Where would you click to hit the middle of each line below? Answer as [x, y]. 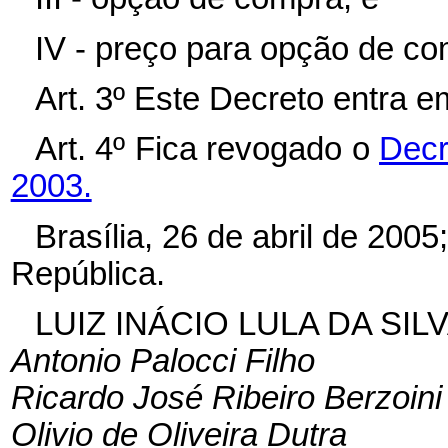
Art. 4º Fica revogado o [207, 149]
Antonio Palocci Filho [162, 360]
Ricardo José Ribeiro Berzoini [226, 397]
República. [87, 273]
